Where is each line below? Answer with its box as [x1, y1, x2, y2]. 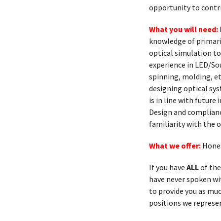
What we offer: [149, 141, 202, 150]
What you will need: [149, 24, 218, 34]
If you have [149, 162, 186, 172]
